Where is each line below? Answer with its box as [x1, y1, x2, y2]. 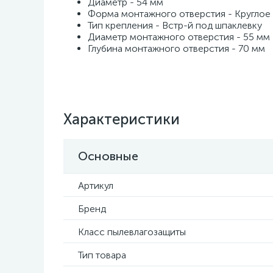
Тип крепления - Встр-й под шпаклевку [88, 19, 262, 31]
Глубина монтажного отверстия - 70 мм [88, 43, 265, 54]
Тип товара [78, 249, 126, 261]
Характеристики [63, 110, 180, 128]
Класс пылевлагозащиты [78, 226, 186, 238]
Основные [78, 149, 138, 163]
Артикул [78, 180, 113, 191]
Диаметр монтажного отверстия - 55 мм [88, 31, 270, 43]
